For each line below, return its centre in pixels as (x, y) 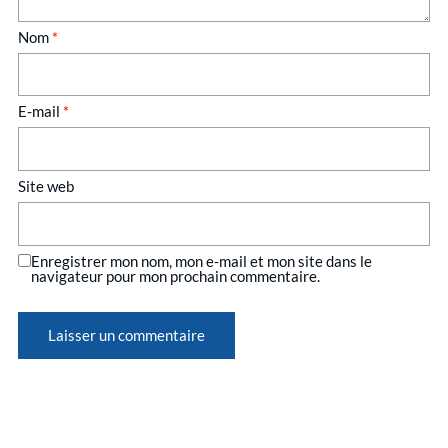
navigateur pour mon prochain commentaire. (175, 275)
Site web (46, 185)
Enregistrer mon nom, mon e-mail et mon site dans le (201, 260)
